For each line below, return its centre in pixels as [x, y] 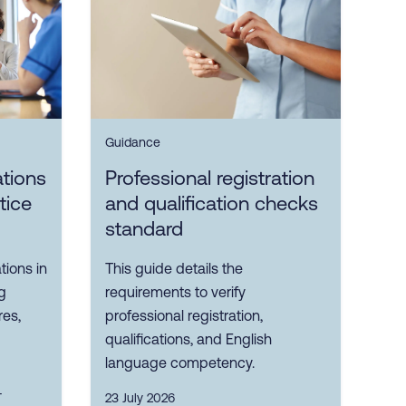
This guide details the [174, 269]
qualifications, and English [188, 339]
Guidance [133, 143]
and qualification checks [212, 204]
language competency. [180, 363]
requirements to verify [175, 292]
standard [144, 229]
